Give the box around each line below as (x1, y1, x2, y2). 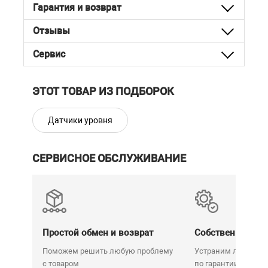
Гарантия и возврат (33, 2, 121, 13)
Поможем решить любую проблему (42, 246, 173, 255)
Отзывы (33, 25, 70, 36)
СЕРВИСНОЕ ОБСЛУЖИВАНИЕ (32, 152, 186, 165)
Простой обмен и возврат (42, 227, 153, 238)
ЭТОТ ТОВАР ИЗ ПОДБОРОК (32, 85, 174, 98)
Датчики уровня (48, 115, 112, 125)
